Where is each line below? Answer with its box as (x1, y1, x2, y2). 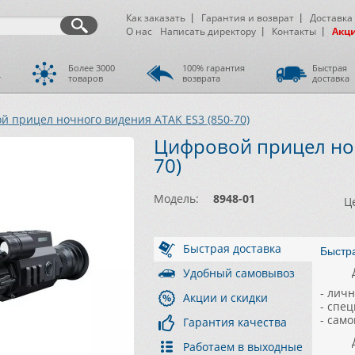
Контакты (272, 25, 316, 38)
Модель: (154, 191, 199, 206)
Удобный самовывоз (183, 265, 295, 281)
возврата (182, 72, 220, 84)
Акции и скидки (183, 290, 268, 305)
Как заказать (126, 11, 185, 25)
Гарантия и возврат (201, 11, 294, 25)
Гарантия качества (183, 315, 287, 330)
